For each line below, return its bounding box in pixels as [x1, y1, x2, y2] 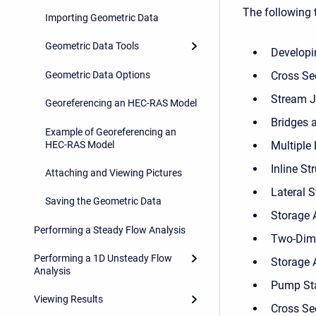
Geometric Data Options [45, 68, 150, 80]
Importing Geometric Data [45, 12, 159, 24]
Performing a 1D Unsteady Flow [34, 253, 172, 265]
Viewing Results [34, 293, 103, 305]
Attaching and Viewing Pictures [45, 166, 182, 178]
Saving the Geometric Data [45, 195, 162, 207]
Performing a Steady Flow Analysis [34, 224, 186, 236]
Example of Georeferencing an [45, 126, 176, 138]
